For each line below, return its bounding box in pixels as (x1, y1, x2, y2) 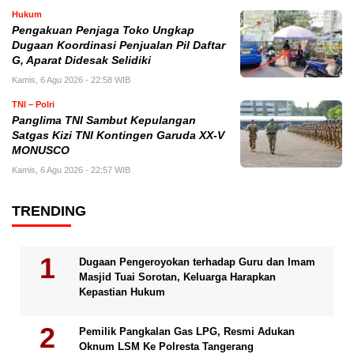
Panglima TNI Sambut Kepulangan (12, 115, 196, 127)
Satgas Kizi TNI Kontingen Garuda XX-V (12, 130, 224, 142)
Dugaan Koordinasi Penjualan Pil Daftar (12, 40, 225, 52)
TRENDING (12, 203, 86, 220)
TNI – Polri (12, 100, 55, 110)
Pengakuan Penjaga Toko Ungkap (12, 24, 194, 37)
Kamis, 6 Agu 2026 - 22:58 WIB (12, 75, 130, 85)
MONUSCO (12, 145, 70, 157)
